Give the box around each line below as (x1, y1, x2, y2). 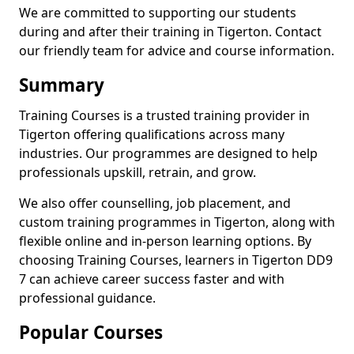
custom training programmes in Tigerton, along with (19, 213, 335, 231)
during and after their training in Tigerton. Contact (19, 23, 322, 40)
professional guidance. (19, 289, 156, 307)
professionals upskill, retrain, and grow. (19, 164, 256, 181)
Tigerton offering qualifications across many (19, 126, 284, 143)
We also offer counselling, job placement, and (19, 194, 291, 212)
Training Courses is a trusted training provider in (19, 107, 310, 124)
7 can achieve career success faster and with (19, 270, 284, 288)
